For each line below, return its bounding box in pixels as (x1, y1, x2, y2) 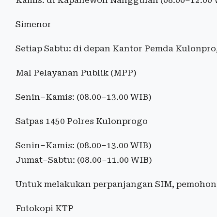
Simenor (15, 19, 51, 30)
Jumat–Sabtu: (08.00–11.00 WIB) (15, 155, 152, 165)
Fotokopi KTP (15, 203, 74, 214)
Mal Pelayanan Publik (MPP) (15, 68, 137, 78)
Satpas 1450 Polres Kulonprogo (15, 116, 148, 126)
